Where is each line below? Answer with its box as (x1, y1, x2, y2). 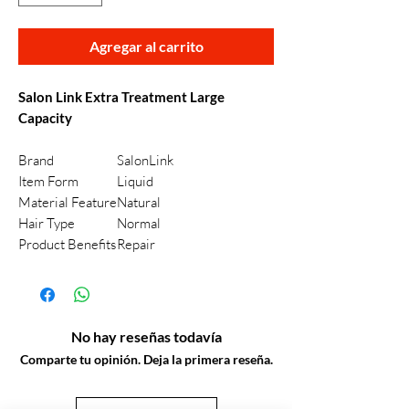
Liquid (117, 173, 153, 190)
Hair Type (18, 215, 75, 232)
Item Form (18, 173, 79, 190)
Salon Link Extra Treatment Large (18, 89, 225, 105)
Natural (117, 194, 161, 211)
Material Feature (18, 194, 117, 211)
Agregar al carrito (89, 37, 204, 55)
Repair (117, 236, 155, 253)
